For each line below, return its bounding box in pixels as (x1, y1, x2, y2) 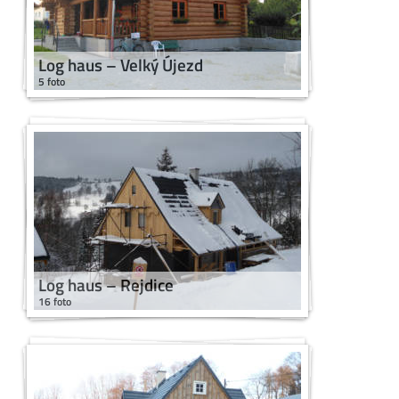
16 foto (38, 294, 71, 310)
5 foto (38, 74, 65, 90)
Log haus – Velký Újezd (38, 52, 203, 78)
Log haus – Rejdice (38, 272, 174, 298)
